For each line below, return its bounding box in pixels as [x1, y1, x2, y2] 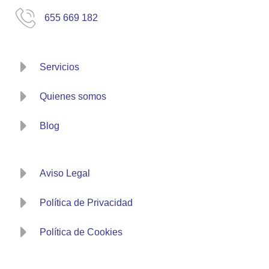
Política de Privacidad [40, 197, 133, 208]
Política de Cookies [40, 226, 123, 237]
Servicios [40, 61, 80, 72]
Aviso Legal [40, 168, 91, 178]
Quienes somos [40, 91, 107, 101]
